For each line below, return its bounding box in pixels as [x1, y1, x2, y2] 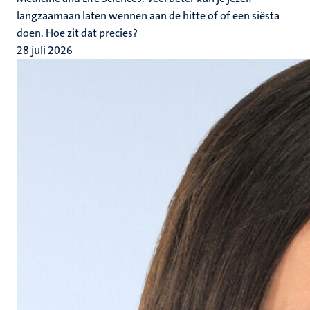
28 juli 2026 [17, 43, 73, 57]
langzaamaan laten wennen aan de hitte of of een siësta [17, 8, 280, 23]
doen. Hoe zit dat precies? [17, 26, 138, 40]
